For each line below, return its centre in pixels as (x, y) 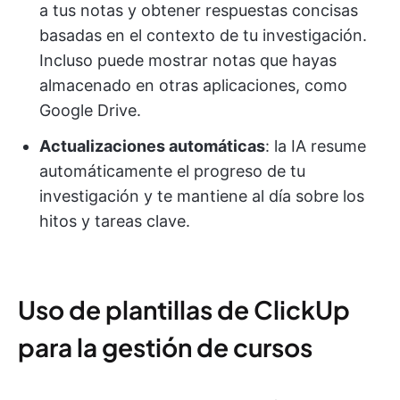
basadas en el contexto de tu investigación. (203, 35)
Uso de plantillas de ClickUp (184, 309)
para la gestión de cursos (165, 346)
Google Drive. (90, 110)
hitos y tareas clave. (115, 221)
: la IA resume (316, 146)
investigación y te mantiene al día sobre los (202, 196)
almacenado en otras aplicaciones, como (193, 85)
